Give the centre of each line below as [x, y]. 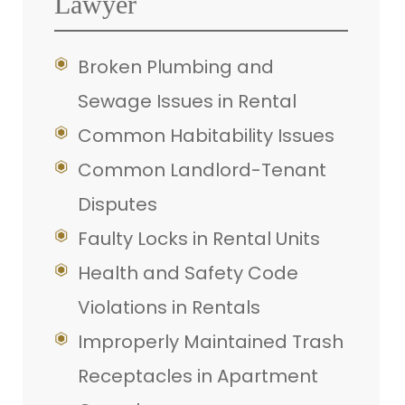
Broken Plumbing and [176, 67]
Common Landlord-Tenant [202, 170]
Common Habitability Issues [206, 136]
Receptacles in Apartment [198, 377]
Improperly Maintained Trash [211, 342]
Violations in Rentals [169, 308]
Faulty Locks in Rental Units [199, 239]
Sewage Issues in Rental [187, 102]
